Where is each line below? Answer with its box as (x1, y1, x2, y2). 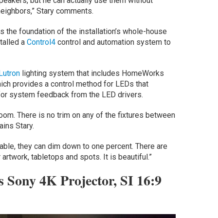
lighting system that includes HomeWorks (21, 69, 164, 78)
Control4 (26, 37, 57, 47)
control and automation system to (57, 37, 171, 47)
